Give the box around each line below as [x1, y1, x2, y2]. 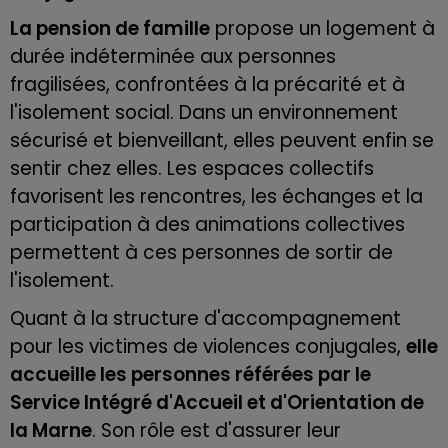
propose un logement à [210, 14, 435, 42]
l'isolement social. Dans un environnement [10, 98, 398, 126]
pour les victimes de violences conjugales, [10, 332, 406, 360]
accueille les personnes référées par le [10, 360, 371, 388]
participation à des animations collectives [10, 210, 405, 238]
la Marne [10, 416, 92, 444]
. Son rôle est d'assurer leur [92, 416, 341, 444]
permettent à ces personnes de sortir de [10, 238, 393, 266]
